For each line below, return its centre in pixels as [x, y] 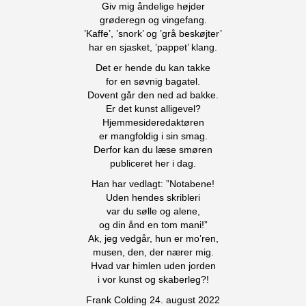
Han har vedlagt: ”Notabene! [153, 184]
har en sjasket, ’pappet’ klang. [153, 47]
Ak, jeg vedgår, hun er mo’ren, [153, 238]
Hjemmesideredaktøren [153, 122]
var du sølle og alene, [153, 211]
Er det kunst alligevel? [153, 109]
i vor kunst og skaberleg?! [153, 279]
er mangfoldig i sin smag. [153, 136]
